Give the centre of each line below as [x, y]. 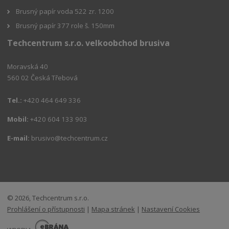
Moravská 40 [28, 66]
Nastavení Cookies [171, 209]
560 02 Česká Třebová [43, 78]
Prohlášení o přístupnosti [46, 209]
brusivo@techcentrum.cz [70, 138]
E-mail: [19, 138]
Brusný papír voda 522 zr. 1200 [65, 11]
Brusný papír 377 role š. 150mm [65, 25]
